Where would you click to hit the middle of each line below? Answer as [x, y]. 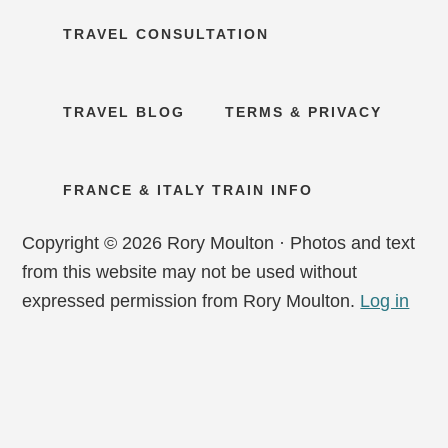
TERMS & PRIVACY [303, 111]
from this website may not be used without [190, 271]
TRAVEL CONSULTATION [165, 33]
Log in [385, 300]
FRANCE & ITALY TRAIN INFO [187, 189]
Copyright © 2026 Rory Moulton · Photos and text [219, 242]
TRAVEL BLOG [123, 111]
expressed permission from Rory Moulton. [191, 300]
